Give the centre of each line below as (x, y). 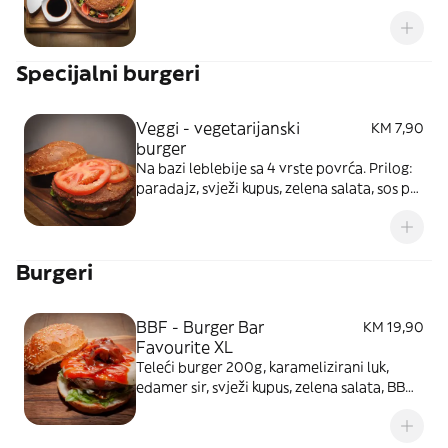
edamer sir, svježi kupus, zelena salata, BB (270, 387)
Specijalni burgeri (108, 73)
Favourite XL (184, 347)
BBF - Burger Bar (200, 327)
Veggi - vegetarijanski (218, 128)
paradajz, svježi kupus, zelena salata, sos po (277, 188)
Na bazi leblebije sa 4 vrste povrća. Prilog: (274, 168)
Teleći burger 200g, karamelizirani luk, (262, 367)
